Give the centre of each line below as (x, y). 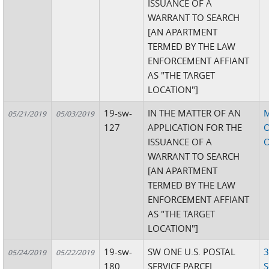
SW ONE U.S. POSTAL (192, 252)
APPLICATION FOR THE (195, 127)
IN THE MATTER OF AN (195, 113)
